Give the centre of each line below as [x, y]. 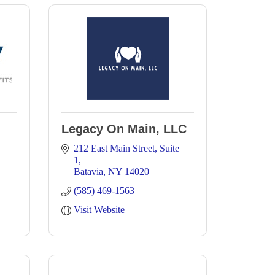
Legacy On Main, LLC [124, 129]
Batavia [88, 172]
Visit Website [99, 210]
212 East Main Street [114, 148]
